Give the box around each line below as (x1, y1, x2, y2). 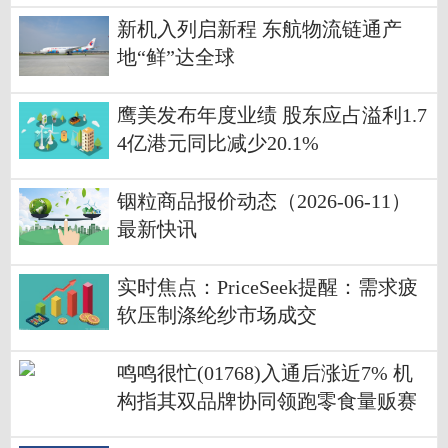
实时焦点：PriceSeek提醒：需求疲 (117, 277, 418, 299)
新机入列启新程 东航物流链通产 (117, 19, 402, 41)
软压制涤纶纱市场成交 (117, 305, 317, 327)
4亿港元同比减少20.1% (117, 133, 319, 155)
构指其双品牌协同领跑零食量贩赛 (117, 391, 417, 413)
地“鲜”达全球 (117, 47, 235, 69)
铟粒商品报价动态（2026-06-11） (117, 191, 411, 213)
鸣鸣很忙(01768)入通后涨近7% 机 (117, 363, 413, 385)
